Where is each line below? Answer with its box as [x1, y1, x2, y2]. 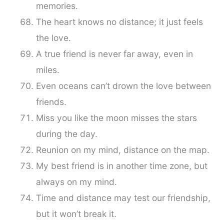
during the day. [35, 128, 97, 139]
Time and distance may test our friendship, [35, 192, 210, 203]
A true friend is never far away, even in [35, 48, 193, 59]
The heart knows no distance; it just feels [35, 16, 203, 27]
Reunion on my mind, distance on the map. [35, 144, 209, 155]
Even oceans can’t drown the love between [35, 80, 211, 91]
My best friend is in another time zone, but [35, 160, 207, 171]
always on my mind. [35, 176, 117, 187]
